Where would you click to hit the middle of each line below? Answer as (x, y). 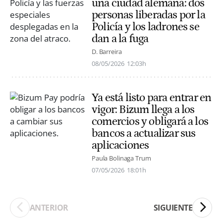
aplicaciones (120, 145)
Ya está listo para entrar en (152, 98)
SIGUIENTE (173, 207)
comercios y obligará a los (150, 122)
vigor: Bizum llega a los (143, 110)
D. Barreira (107, 52)
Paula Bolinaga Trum (121, 158)
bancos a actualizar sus (144, 134)
